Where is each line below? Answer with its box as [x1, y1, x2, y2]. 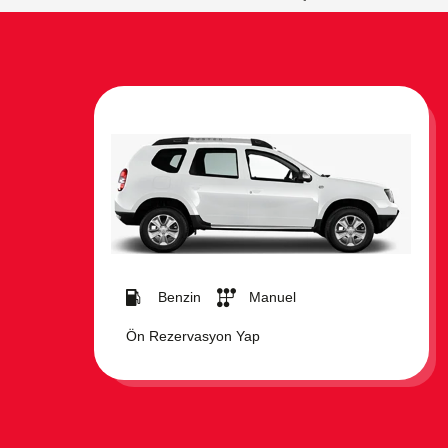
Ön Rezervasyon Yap [125, 328, 260, 345]
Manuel [248, 289, 296, 306]
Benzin [157, 289, 201, 306]
